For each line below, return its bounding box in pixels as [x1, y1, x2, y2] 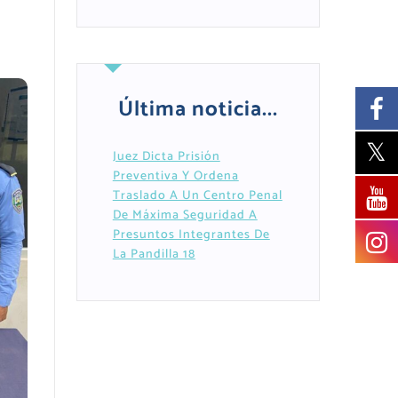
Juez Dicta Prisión [112, 147, 220, 168]
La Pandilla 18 [112, 244, 195, 266]
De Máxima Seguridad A [112, 205, 258, 227]
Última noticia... [117, 92, 278, 128]
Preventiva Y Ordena [112, 166, 239, 187]
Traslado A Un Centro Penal [112, 186, 283, 207]
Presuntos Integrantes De [112, 225, 270, 246]
